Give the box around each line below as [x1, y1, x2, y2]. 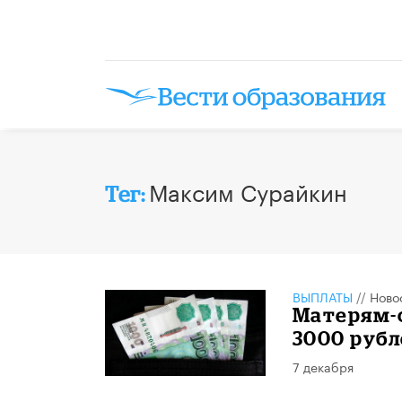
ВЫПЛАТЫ [292, 285, 353, 306]
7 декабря [292, 355, 354, 376]
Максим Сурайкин [149, 172, 347, 207]
